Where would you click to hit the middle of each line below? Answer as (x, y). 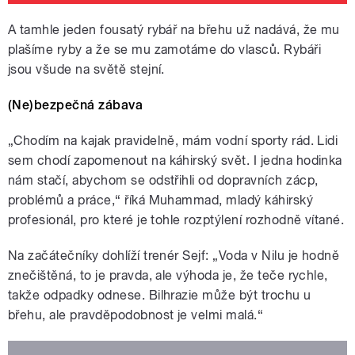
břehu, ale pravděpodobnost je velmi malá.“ (136, 315)
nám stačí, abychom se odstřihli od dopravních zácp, (163, 181)
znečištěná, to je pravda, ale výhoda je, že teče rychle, (168, 276)
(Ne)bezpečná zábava (76, 105)
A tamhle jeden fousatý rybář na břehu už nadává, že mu (174, 30)
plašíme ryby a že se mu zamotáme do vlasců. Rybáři (165, 50)
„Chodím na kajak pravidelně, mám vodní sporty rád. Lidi (173, 141)
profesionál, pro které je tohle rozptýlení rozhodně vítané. (176, 220)
